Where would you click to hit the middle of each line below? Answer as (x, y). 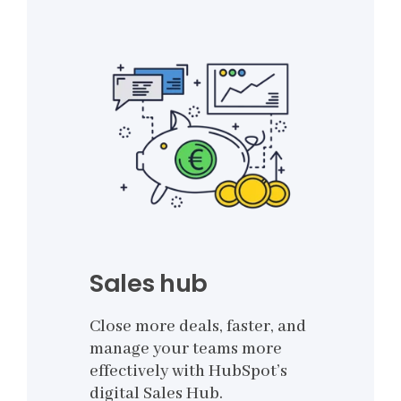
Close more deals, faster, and (198, 327)
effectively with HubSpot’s (188, 372)
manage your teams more (186, 350)
